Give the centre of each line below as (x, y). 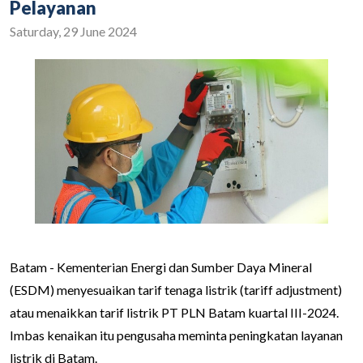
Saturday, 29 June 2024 (73, 31)
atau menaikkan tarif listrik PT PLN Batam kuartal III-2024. (174, 312)
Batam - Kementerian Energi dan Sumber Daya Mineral (161, 267)
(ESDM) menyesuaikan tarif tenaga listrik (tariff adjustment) (176, 289)
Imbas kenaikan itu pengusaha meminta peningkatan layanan (176, 335)
